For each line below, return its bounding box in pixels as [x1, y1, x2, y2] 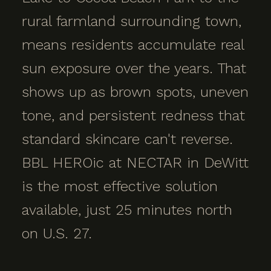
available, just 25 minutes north [22, 201, 232, 218]
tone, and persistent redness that [22, 107, 245, 124]
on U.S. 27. [22, 225, 92, 242]
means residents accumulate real [22, 36, 244, 53]
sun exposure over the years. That [22, 60, 246, 77]
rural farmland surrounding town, [22, 13, 241, 30]
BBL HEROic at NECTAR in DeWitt [22, 154, 249, 171]
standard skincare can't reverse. [22, 131, 233, 148]
